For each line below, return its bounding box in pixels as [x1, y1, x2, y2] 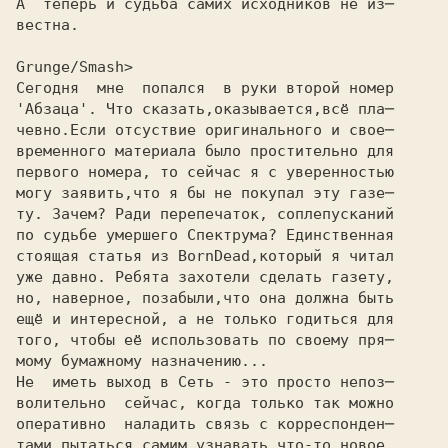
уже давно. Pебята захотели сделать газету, [16, 268, 394, 286]
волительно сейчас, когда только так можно [16, 394, 394, 412]
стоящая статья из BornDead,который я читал [16, 247, 394, 265]
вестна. [16, 16, 79, 34]
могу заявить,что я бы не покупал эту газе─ [16, 184, 394, 202]
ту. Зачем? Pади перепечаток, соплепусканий [16, 205, 394, 223]
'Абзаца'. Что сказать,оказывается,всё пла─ [16, 100, 394, 118]
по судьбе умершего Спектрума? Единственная [16, 226, 394, 244]
